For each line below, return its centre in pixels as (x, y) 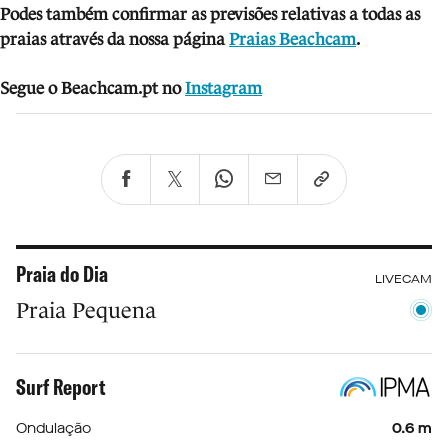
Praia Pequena (86, 310)
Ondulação (53, 428)
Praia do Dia (62, 273)
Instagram (223, 88)
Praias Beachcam (292, 39)
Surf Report (61, 386)
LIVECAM (403, 278)
